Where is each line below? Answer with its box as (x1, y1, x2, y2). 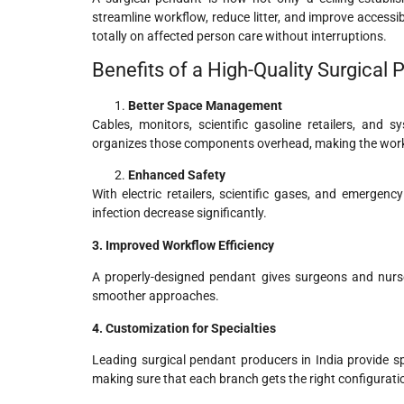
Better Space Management (128, 97, 282, 113)
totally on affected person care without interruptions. (92, 28, 387, 43)
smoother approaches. (92, 289, 219, 304)
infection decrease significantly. (92, 206, 267, 221)
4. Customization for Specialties (92, 320, 276, 335)
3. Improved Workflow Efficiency (92, 237, 274, 252)
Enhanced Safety (128, 168, 225, 183)
